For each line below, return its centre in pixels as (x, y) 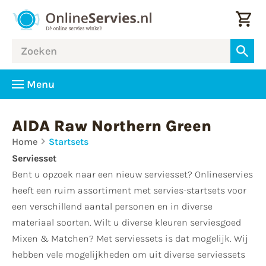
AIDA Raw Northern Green (112, 126)
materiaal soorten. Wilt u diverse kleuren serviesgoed (126, 222)
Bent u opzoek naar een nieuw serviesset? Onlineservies (132, 174)
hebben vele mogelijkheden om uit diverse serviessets (129, 254)
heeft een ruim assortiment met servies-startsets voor (129, 190)
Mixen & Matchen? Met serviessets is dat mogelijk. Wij (130, 238)
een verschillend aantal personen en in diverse (112, 206)
